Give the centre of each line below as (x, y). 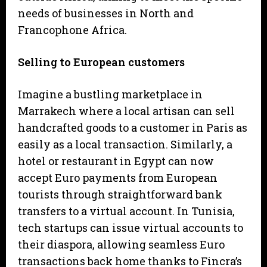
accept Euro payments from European (118, 178)
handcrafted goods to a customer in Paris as (133, 128)
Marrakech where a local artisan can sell (126, 111)
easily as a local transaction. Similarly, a (125, 145)
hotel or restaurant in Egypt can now (116, 161)
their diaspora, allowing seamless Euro (121, 245)
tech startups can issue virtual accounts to (131, 228)
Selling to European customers (101, 62)
